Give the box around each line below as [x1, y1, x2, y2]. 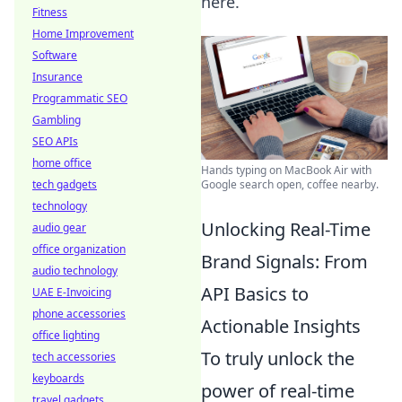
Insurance [32, 69, 83, 84]
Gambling [32, 112, 81, 127]
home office [32, 155, 92, 170]
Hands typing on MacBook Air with [201, 162, 371, 179]
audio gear [32, 220, 86, 235]
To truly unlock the [201, 346, 354, 371]
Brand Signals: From [201, 249, 368, 275]
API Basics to [201, 282, 309, 307]
